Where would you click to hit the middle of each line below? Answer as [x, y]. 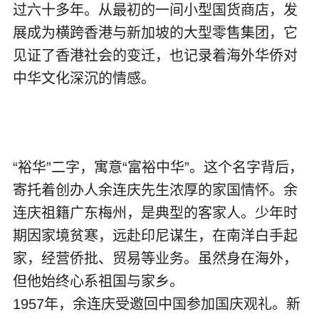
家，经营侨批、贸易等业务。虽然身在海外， [155, 259]
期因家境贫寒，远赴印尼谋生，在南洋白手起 [155, 236]
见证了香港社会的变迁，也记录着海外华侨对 [155, 56]
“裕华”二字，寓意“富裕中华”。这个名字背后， [158, 168]
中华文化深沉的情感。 [84, 79]
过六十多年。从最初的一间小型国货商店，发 [155, 10]
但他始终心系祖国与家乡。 [98, 282]
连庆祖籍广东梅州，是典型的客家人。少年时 [155, 213]
